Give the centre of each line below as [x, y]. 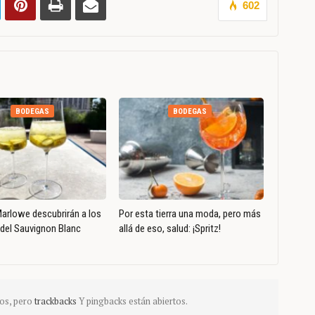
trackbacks [56, 301]
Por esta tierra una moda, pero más [189, 213]
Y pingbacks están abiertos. [133, 301]
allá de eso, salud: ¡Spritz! [169, 228]
